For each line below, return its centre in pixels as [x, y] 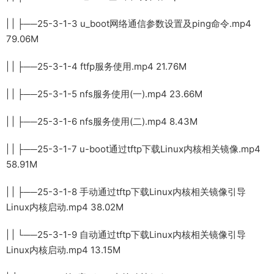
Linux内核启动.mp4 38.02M [65, 207]
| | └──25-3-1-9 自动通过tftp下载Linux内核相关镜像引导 [126, 234]
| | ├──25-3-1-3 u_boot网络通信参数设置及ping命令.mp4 [129, 23]
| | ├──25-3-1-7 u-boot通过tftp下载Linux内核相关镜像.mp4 [133, 149]
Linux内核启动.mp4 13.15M [63, 250]
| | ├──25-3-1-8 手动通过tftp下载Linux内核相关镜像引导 [126, 191]
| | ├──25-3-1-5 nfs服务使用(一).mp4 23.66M [104, 94]
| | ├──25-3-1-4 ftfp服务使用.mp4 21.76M [96, 66]
